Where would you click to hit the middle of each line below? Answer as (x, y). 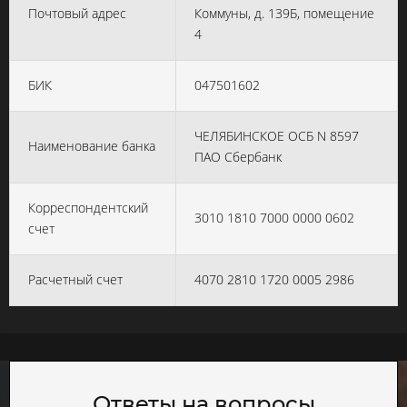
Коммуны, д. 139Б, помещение (284, 13)
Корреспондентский (88, 208)
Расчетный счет (75, 279)
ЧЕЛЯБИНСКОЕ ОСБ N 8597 (277, 136)
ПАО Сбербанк (238, 157)
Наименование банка (92, 146)
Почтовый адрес (77, 13)
